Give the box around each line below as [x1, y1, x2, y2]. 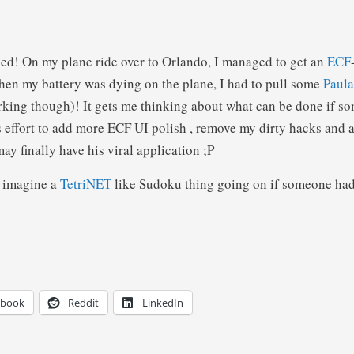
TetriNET [60, 175, 111, 193]
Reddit [68, 296, 99, 310]
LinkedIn [142, 296, 183, 310]
